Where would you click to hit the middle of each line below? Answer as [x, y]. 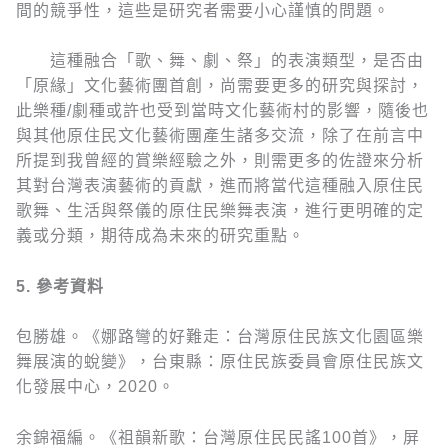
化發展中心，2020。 [95, 387]
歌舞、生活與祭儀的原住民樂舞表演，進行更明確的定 [220, 211]
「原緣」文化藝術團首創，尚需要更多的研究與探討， [220, 86]
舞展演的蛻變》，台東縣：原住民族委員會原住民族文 [220, 362]
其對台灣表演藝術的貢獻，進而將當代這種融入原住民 [220, 186]
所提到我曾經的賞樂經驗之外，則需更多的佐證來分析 [220, 161]
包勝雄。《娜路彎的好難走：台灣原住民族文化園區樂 [220, 337]
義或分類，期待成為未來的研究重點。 [160, 236]
